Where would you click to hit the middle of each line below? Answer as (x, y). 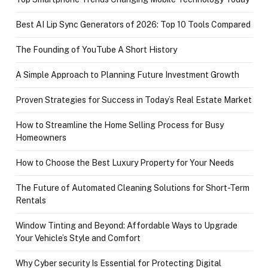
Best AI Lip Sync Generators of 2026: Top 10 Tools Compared (133, 25)
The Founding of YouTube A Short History (96, 50)
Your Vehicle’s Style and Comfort (78, 238)
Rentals (31, 201)
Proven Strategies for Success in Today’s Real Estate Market (134, 100)
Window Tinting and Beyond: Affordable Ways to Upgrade (127, 226)
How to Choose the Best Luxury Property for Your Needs (125, 163)
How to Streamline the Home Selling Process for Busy (120, 125)
